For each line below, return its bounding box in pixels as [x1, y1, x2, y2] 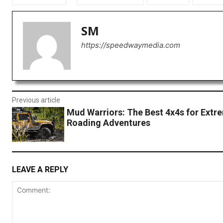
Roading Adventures [66, 117, 150, 128]
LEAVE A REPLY [12, 165, 68, 175]
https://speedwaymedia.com [81, 40, 180, 50]
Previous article [12, 96, 60, 105]
